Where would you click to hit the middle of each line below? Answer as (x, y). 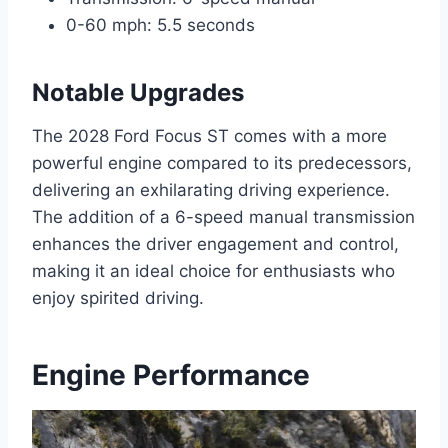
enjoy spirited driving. (118, 298)
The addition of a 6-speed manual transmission (223, 217)
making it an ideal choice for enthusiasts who (213, 271)
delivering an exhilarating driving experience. (211, 190)
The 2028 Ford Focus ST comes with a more (209, 136)
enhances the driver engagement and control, (215, 244)
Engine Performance (171, 375)
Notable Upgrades (138, 93)
